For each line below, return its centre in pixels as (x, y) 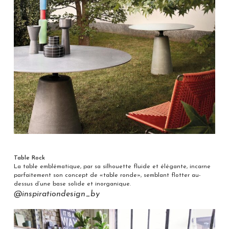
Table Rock (29, 158)
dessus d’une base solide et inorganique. (72, 184)
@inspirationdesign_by (56, 194)
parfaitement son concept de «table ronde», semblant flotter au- (107, 176)
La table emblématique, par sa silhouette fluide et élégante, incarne (112, 167)
